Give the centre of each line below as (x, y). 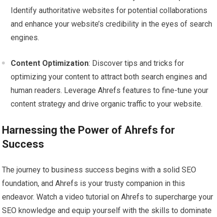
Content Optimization (50, 63)
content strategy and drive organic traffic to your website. (107, 104)
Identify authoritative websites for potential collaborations (109, 11)
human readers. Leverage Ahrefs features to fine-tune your (110, 91)
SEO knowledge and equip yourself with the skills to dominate (107, 211)
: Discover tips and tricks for (137, 63)
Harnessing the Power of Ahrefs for (89, 130)
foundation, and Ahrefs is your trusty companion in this (94, 184)
